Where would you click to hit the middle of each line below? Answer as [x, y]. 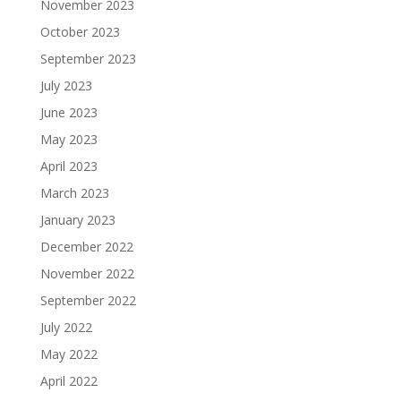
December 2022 [86, 247]
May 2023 [68, 139]
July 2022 [66, 327]
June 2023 [68, 112]
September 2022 [88, 300]
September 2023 [88, 59]
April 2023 [68, 166]
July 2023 [66, 85]
